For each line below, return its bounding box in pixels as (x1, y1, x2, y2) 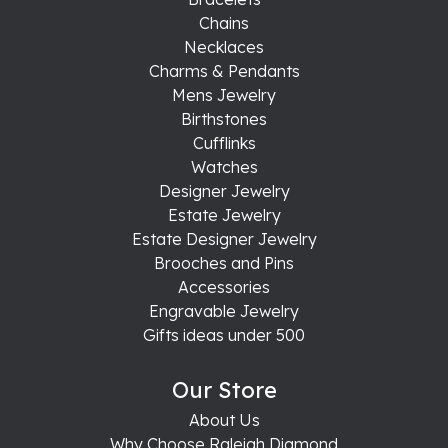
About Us (188, 409, 260, 430)
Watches (190, 156, 258, 177)
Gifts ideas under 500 (143, 324, 305, 345)
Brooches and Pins (154, 252, 294, 273)
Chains (199, 12, 249, 33)
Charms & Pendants (148, 60, 300, 81)
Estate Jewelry (167, 204, 281, 225)
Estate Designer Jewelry (131, 228, 317, 249)
